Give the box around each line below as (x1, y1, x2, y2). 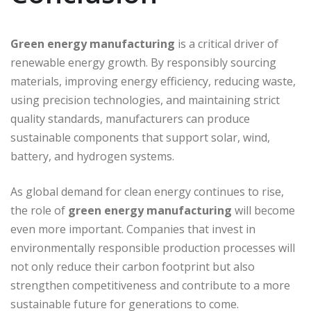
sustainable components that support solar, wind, (10, 130, 270, 146)
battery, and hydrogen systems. (10, 149, 174, 165)
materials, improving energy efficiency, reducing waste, (10, 74, 296, 90)
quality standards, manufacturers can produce (10, 111, 250, 127)
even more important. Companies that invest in (10, 221, 255, 237)
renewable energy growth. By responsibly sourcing (10, 55, 276, 71)
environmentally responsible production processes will (10, 240, 295, 256)
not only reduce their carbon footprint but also (10, 259, 255, 275)
